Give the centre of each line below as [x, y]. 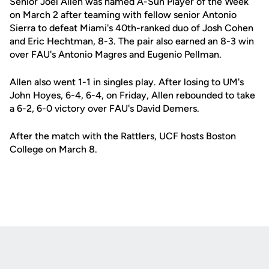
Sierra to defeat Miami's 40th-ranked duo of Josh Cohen [131, 28]
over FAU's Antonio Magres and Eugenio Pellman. [116, 54]
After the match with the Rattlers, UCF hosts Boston [123, 136]
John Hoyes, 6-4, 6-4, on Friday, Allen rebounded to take [132, 95]
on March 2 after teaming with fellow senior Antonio [123, 15]
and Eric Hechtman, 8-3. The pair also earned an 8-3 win [132, 41]
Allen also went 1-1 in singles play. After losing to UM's [127, 82]
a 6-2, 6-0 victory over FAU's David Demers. [104, 108]
